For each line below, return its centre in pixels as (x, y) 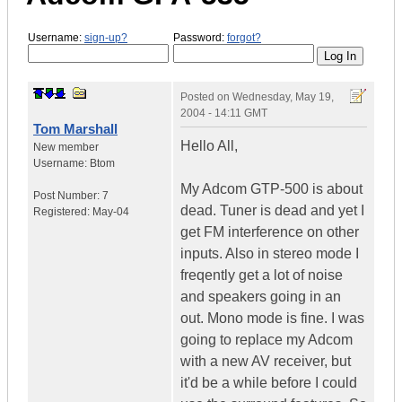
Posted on (206, 97)
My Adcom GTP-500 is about (271, 189)
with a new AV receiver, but (266, 362)
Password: (200, 37)
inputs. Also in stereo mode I (270, 254)
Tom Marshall (75, 129)
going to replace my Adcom (267, 340)
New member (66, 148)
